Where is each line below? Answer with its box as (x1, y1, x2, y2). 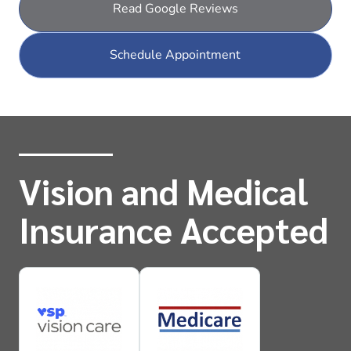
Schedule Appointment (110, 45, 241, 63)
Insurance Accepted (19, 205, 328, 251)
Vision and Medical (19, 167, 308, 213)
